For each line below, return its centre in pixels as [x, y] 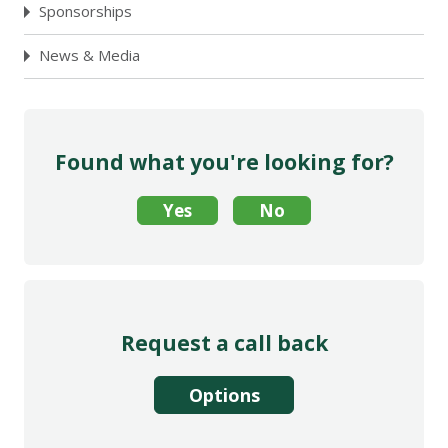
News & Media [89, 54]
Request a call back [224, 342]
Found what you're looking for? [224, 161]
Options [224, 394]
